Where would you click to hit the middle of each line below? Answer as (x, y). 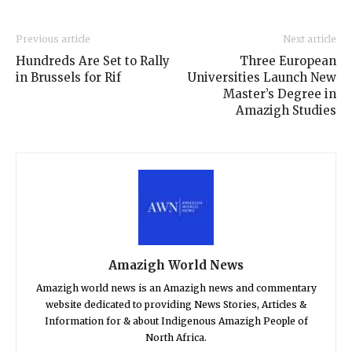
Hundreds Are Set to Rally (93, 60)
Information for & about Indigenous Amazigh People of (176, 321)
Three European (288, 60)
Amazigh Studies (286, 110)
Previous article (53, 38)
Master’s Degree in (280, 93)
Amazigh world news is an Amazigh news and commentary (176, 288)
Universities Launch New (262, 77)
